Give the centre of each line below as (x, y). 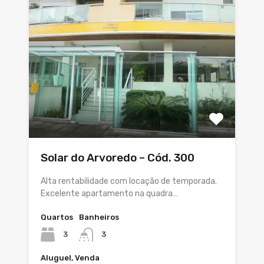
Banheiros (99, 217)
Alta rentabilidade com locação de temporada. (129, 181)
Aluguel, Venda (70, 258)
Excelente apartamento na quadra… (109, 193)
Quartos (57, 217)
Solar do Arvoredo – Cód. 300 (118, 157)
